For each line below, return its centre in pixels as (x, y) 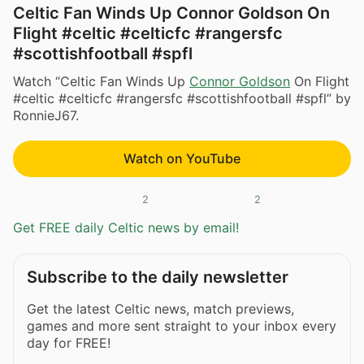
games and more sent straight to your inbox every (182, 326)
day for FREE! (69, 343)
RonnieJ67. (46, 115)
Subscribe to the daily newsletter (158, 277)
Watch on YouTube (182, 158)
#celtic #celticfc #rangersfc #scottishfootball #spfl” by (182, 98)
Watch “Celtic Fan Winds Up (101, 81)
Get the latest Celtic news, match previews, (160, 309)
